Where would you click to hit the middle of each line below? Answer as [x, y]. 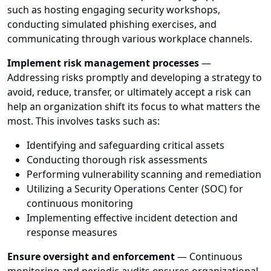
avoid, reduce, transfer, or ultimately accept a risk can [129, 92]
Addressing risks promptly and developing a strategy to [135, 78]
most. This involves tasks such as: [83, 121]
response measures [72, 233]
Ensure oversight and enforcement [91, 257]
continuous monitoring [80, 204]
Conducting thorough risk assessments [117, 160]
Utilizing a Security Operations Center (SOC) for [135, 189]
